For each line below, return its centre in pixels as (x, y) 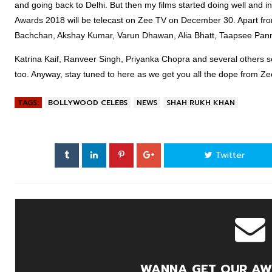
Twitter (229, 155)
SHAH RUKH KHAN (201, 103)
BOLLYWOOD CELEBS (88, 103)
